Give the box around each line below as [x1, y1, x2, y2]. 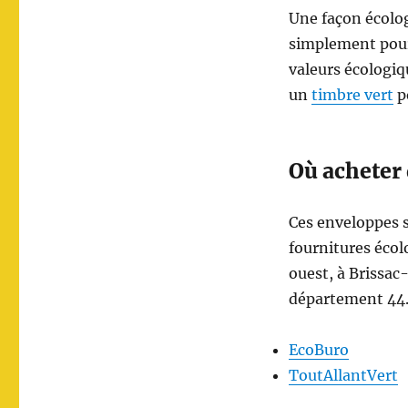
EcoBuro [288, 341, 349, 360]
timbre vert [311, 86, 393, 105]
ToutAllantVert [288, 366, 398, 385]
